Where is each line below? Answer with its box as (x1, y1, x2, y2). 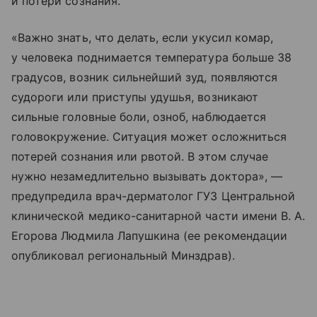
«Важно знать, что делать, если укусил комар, (11, 30, 274, 45)
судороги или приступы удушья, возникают (11, 89, 258, 104)
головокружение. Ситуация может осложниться (11, 129, 287, 144)
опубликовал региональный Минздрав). (11, 248, 235, 263)
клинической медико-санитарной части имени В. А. (11, 208, 306, 223)
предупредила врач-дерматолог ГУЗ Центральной (11, 188, 296, 203)
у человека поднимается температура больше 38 (11, 50, 292, 64)
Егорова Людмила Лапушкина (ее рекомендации (11, 228, 288, 243)
